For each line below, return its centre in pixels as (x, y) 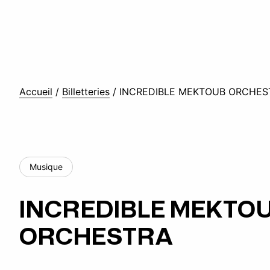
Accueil (36, 92)
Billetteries (86, 92)
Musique (46, 167)
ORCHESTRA (96, 237)
